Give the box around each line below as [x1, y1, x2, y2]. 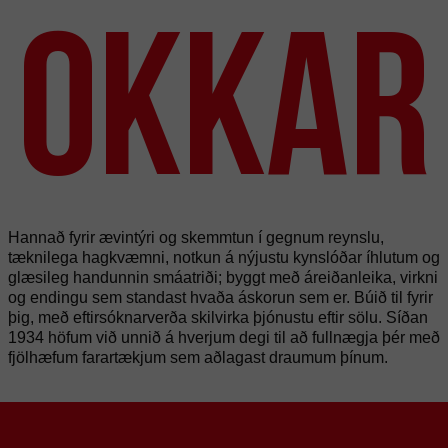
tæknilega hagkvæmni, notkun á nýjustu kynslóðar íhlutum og [8, 249, 440, 266]
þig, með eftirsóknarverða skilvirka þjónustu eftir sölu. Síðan [8, 309, 428, 326]
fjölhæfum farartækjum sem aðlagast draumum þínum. [8, 349, 388, 366]
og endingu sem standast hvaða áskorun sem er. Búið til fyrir [8, 289, 433, 306]
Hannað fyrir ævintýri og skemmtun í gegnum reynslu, [8, 229, 384, 246]
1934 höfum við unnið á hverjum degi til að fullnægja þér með [8, 329, 440, 346]
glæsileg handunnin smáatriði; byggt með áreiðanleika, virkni [8, 269, 438, 286]
